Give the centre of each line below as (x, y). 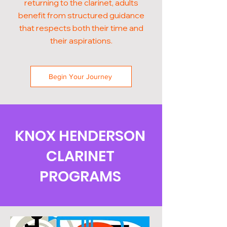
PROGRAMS (80, 176)
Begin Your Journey (80, 77)
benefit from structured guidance (81, 15)
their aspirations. (81, 41)
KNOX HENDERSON (80, 136)
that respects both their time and (81, 28)
